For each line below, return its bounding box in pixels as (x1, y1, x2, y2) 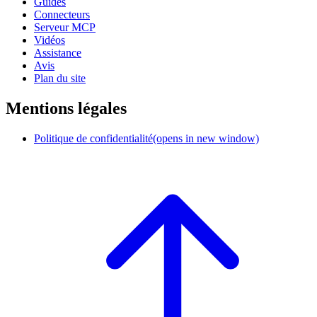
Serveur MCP (34, 21, 96, 33)
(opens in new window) (153, 132, 259, 144)
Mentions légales (6, 98, 127, 117)
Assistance (34, 46, 81, 59)
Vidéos (34, 33, 65, 46)
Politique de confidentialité (34, 132, 153, 144)
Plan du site (34, 71, 86, 84)
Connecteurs (34, 8, 90, 21)
